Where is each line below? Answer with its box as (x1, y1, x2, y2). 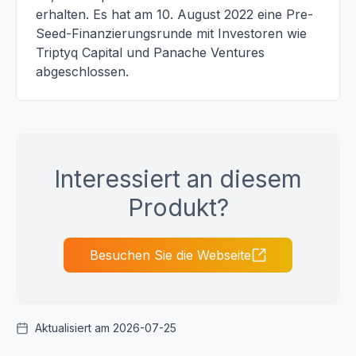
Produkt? (127, 193, 229, 222)
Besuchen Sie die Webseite (89, 247, 251, 263)
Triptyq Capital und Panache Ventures (36, 44, 265, 60)
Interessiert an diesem (54, 164, 302, 193)
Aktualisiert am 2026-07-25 (35, 321, 176, 335)
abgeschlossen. (36, 64, 129, 79)
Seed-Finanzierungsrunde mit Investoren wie (36, 25, 307, 41)
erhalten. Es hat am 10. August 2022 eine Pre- (36, 6, 313, 22)
